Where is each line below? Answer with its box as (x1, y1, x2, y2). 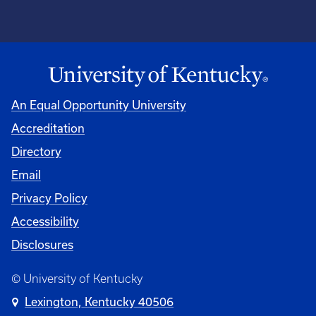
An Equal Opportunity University (11, 97, 186, 111)
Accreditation (11, 121, 85, 135)
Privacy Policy (11, 190, 87, 205)
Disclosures (11, 237, 73, 251)
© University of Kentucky (11, 272, 142, 285)
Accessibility (11, 214, 79, 228)
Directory (11, 144, 61, 158)
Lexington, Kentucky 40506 (25, 294, 174, 308)
